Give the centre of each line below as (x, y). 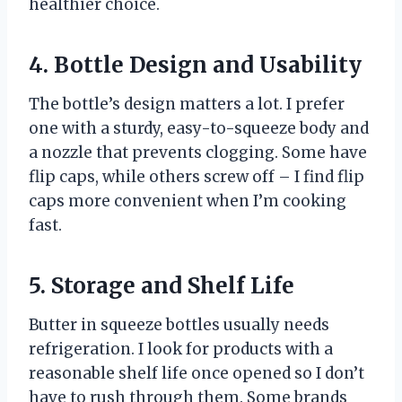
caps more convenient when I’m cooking (188, 201)
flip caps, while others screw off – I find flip (197, 177)
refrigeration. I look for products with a (181, 350)
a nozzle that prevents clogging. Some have (198, 153)
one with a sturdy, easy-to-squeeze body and (199, 129)
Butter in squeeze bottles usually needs (179, 325)
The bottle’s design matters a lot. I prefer (187, 105)
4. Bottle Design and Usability (195, 66)
